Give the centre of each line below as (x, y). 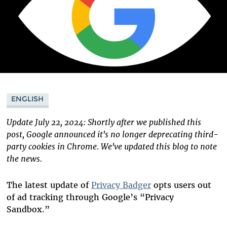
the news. (24, 158)
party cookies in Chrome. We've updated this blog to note (111, 146)
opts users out (181, 185)
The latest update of (49, 185)
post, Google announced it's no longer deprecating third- (112, 134)
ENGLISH (28, 99)
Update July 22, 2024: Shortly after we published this (104, 122)
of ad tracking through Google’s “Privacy (90, 197)
